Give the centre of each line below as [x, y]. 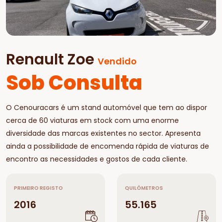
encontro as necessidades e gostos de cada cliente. [97, 159]
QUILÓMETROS [144, 188]
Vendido [117, 61]
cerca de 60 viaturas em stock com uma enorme [92, 120]
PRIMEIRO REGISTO [38, 188]
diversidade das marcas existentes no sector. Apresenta [103, 133]
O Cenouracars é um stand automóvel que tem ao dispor [107, 108]
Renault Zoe [52, 59]
